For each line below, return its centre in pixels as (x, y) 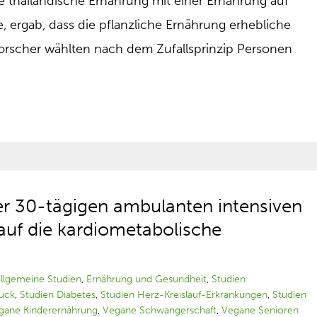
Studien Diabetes (58, 295)
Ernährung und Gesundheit (147, 279)
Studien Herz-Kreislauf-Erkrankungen (184, 295)
